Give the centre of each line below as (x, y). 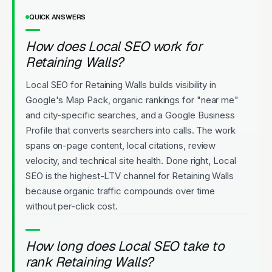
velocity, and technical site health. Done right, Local (131, 160)
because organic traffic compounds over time (120, 191)
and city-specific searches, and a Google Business (131, 115)
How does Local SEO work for (114, 46)
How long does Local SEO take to (125, 246)
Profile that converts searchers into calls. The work (131, 130)
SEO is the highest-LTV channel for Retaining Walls (130, 175)
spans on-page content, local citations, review (121, 145)
